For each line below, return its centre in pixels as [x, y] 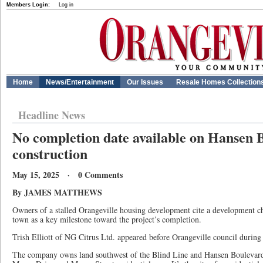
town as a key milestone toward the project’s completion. [107, 219]
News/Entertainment [80, 82]
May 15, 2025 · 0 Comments [68, 175]
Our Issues [145, 82]
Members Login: [28, 5]
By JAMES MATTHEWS [57, 192]
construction [50, 154]
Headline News [52, 115]
